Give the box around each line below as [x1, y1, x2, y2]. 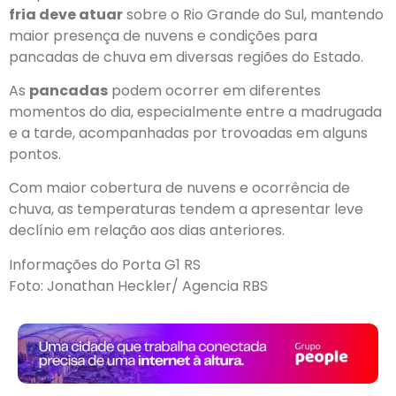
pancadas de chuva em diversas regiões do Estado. [9, 46, 363, 67]
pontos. [9, 144, 61, 165]
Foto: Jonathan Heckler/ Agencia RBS [9, 275, 268, 296]
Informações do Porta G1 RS [9, 254, 201, 275]
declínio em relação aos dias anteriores [9, 220, 282, 241]
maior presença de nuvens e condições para [9, 25, 317, 46]
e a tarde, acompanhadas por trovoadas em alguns [9, 123, 368, 144]
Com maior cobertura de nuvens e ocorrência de [9, 178, 350, 199]
